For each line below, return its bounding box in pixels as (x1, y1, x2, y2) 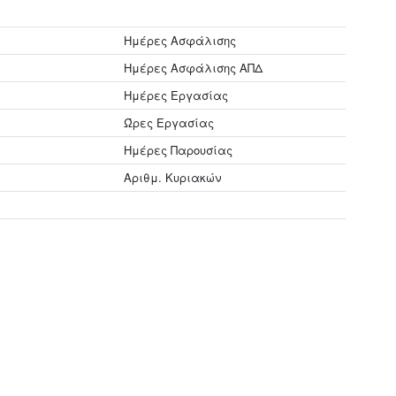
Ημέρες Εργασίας (124, 87, 229, 103)
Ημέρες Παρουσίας (124, 141, 233, 158)
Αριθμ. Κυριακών (124, 169, 222, 186)
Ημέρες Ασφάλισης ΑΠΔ (124, 59, 263, 76)
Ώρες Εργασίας (124, 114, 215, 131)
